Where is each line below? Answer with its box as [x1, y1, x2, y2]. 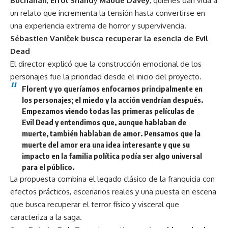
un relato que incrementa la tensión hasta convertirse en [10, 8, 205, 18]
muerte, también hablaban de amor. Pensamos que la [21, 128, 201, 138]
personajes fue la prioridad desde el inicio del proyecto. [10, 71, 202, 81]
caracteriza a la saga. [10, 212, 82, 222]
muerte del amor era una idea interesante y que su [21, 139, 190, 149]
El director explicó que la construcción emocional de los [10, 59, 202, 69]
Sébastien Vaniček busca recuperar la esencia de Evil [10, 33, 208, 43]
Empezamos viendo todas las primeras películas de [21, 106, 194, 116]
